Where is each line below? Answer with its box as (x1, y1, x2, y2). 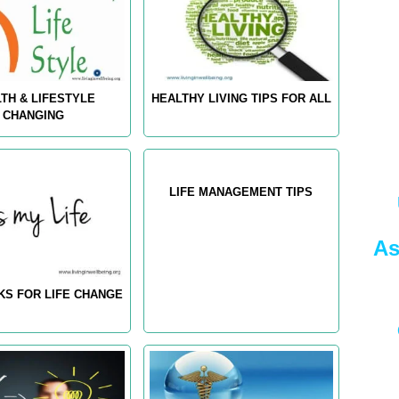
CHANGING (2, 109, 64, 123)
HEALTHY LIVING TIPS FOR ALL (151, 92, 331, 106)
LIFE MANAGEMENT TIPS (169, 185, 313, 199)
